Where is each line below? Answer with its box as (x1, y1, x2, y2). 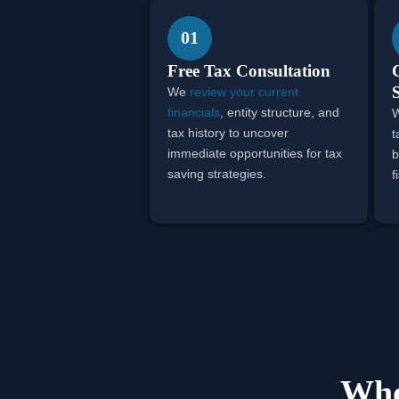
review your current (190, 84, 299, 99)
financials (167, 104, 221, 119)
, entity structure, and (220, 104, 340, 119)
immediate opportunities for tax (167, 145, 343, 160)
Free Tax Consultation (167, 61, 331, 80)
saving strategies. (167, 166, 267, 181)
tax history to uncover (167, 125, 289, 140)
